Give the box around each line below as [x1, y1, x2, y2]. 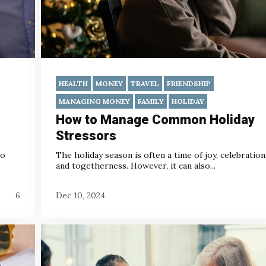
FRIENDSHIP [167, 79, 211, 88]
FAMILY [138, 97, 164, 106]
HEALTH [59, 79, 88, 88]
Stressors [56, 128, 116, 144]
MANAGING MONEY [59, 97, 130, 106]
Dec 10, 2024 [56, 189, 105, 201]
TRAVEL [131, 79, 159, 88]
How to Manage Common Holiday [56, 112, 255, 128]
